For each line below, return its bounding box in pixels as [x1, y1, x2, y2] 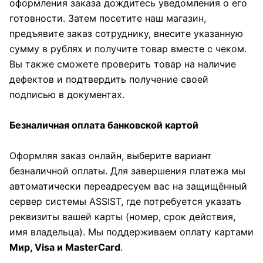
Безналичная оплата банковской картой [9, 119, 198, 131]
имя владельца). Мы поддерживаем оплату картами [9, 226, 254, 238]
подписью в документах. [9, 89, 124, 100]
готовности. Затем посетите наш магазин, [9, 12, 206, 24]
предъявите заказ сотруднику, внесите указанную [9, 28, 243, 39]
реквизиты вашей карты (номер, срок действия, [9, 211, 235, 222]
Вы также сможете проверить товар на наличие [9, 58, 236, 70]
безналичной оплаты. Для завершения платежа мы [9, 165, 245, 177]
